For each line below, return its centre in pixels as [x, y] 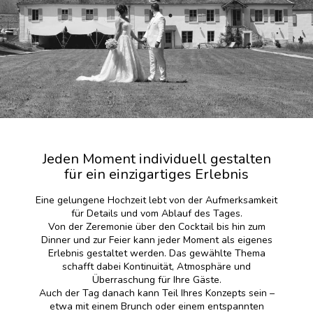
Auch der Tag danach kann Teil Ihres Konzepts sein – [156, 293]
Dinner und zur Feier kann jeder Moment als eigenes [156, 240]
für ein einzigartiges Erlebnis [156, 174]
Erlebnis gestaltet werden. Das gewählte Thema [156, 253]
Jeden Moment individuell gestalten [156, 159]
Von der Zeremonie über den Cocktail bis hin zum [156, 226]
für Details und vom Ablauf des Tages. [156, 213]
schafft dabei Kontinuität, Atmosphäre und [156, 266]
